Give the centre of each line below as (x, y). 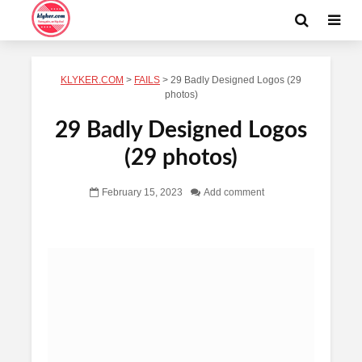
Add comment (234, 193)
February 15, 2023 (142, 193)
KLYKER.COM (92, 80)
